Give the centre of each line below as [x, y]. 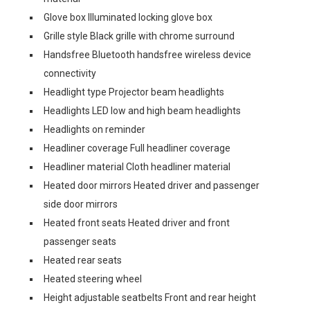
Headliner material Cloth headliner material [137, 167]
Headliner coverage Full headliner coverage [137, 148]
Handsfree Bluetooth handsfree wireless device [147, 55]
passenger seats [80, 241]
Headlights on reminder [94, 129]
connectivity [70, 73]
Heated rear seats [83, 260]
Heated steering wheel [93, 279]
